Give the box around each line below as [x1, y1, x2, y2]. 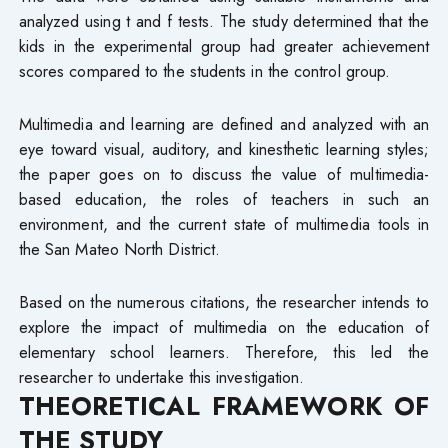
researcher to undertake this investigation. [18, 364, 305, 389]
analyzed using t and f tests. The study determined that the [18, 8, 430, 33]
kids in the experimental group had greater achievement [18, 33, 430, 58]
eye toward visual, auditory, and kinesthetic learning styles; [18, 136, 430, 161]
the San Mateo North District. [18, 236, 221, 261]
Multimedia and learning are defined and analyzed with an [18, 111, 430, 136]
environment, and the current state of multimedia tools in [18, 211, 430, 236]
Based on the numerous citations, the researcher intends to [18, 289, 430, 314]
